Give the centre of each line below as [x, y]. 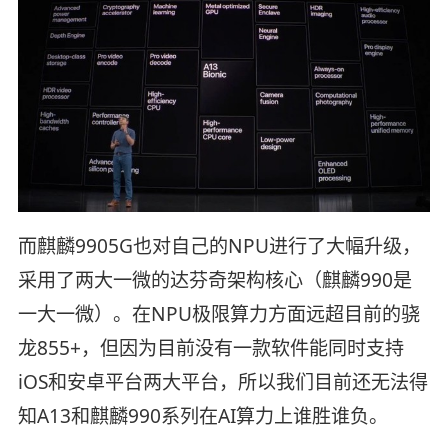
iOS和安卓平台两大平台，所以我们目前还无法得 [222, 382]
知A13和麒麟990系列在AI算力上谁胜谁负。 [202, 416]
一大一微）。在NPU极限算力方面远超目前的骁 [218, 314]
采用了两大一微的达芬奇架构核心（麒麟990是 [214, 280]
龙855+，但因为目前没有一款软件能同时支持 [210, 348]
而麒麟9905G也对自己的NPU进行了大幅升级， [219, 246]
